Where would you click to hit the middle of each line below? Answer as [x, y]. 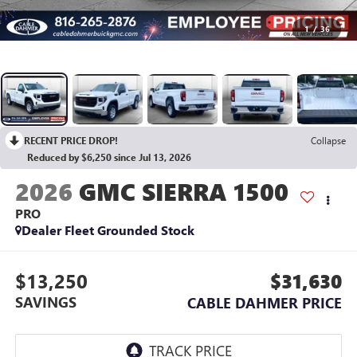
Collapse [328, 141]
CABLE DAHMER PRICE [265, 302]
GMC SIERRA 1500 [183, 192]
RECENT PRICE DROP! [71, 141]
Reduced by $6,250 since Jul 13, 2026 [109, 157]
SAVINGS [45, 302]
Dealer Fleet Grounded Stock [108, 230]
